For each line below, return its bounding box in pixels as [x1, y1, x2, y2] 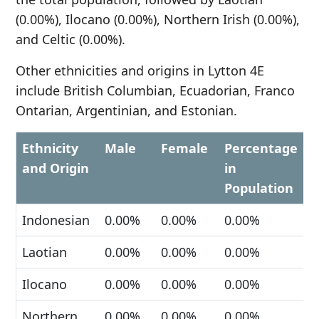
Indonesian [22, 211, 90, 229]
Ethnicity [22, 140, 78, 157]
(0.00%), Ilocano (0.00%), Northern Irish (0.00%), [16, 11, 300, 28]
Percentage [224, 140, 298, 157]
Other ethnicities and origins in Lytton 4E [16, 62, 264, 79]
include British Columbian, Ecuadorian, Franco [16, 82, 295, 99]
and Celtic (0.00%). [16, 31, 125, 48]
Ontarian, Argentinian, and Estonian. [16, 102, 237, 119]
